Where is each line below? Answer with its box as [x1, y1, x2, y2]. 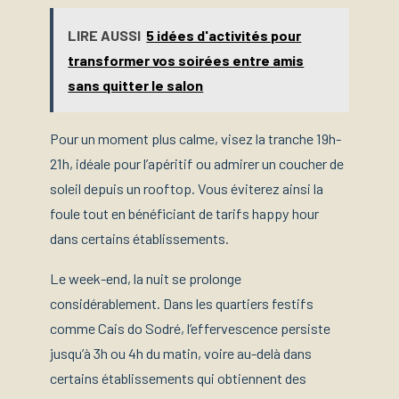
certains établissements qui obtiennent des [50, 369, 306, 387]
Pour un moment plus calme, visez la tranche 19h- [50, 130, 341, 148]
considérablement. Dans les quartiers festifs [50, 294, 313, 312]
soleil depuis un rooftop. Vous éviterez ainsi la [50, 180, 323, 198]
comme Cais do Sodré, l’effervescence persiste [50, 319, 330, 337]
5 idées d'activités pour [146, 26, 302, 44]
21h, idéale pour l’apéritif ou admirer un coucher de [50, 155, 344, 173]
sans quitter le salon [68, 76, 204, 94]
